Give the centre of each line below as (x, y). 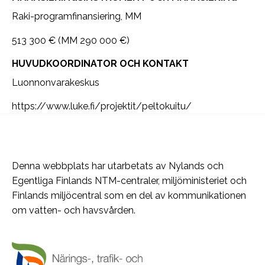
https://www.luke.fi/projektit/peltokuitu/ (102, 106)
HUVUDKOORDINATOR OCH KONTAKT (100, 64)
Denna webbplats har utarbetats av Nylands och (118, 166)
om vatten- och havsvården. (74, 210)
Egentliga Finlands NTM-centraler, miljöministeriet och (129, 181)
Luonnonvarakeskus (56, 83)
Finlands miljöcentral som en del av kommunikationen (129, 195)
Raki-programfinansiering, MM (77, 16)
